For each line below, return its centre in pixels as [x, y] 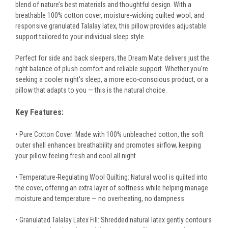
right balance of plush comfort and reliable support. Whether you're [112, 69]
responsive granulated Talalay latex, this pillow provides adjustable [111, 26]
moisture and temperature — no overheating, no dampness [100, 199]
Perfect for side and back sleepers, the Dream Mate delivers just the [112, 58]
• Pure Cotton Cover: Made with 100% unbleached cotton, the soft [109, 135]
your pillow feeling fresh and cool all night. [76, 156]
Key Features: [39, 112]
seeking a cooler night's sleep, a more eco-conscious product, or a [112, 80]
